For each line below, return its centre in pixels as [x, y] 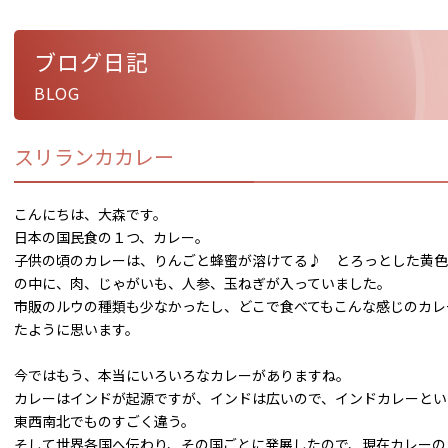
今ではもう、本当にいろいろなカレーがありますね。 [182, 375]
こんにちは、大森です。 [90, 214]
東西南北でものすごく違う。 [104, 421]
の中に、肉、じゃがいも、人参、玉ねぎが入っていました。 [202, 283]
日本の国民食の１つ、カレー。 [111, 237]
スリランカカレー [94, 156]
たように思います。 [76, 329]
